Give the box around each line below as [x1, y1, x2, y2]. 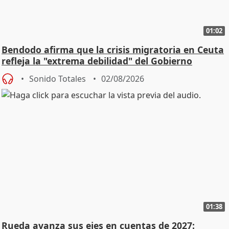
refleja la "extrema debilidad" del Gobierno [2, 54, 192, 67]
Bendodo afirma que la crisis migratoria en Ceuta [2, 43, 224, 56]
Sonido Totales [29, 73, 86, 84]
